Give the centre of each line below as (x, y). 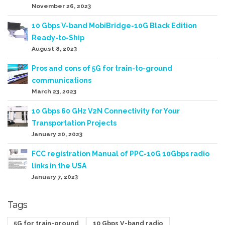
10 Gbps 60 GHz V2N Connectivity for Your (106, 111)
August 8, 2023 (54, 48)
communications (62, 80)
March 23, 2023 (54, 91)
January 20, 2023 (57, 134)
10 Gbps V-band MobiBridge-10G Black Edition (114, 25)
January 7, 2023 (55, 177)
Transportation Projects (74, 123)
